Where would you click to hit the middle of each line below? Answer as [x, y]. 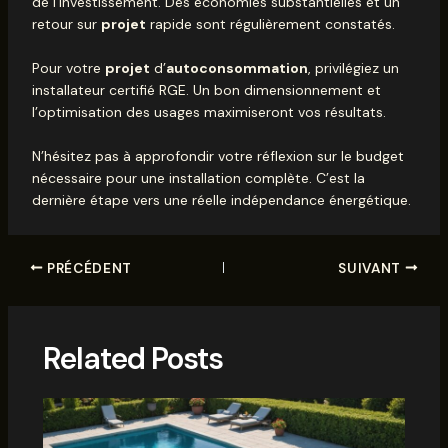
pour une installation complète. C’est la [233, 178]
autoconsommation [236, 68]
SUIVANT [371, 268]
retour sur [66, 23]
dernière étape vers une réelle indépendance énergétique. [221, 200]
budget [379, 156]
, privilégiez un [353, 68]
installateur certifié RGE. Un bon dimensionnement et [206, 90]
